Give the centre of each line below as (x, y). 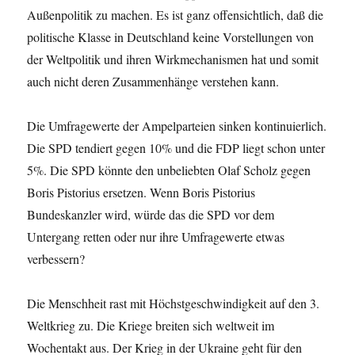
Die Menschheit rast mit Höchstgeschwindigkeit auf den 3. (174, 303)
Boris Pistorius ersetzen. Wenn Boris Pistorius (141, 192)
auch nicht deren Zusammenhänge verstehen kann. (153, 81)
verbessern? (56, 258)
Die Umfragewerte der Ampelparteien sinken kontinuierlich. (177, 125)
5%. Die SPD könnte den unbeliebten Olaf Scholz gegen (169, 170)
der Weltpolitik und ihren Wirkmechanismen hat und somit (173, 59)
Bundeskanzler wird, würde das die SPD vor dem (151, 214)
